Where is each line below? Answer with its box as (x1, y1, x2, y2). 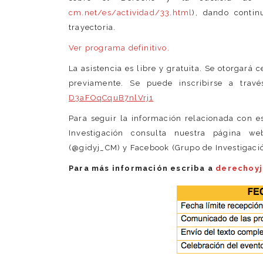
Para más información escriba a (69, 164, 216, 173)
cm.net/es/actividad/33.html (69, 8, 193, 18)
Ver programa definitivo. (69, 43, 170, 53)
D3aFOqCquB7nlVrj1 (69, 93, 154, 103)
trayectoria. (69, 23, 116, 32)
